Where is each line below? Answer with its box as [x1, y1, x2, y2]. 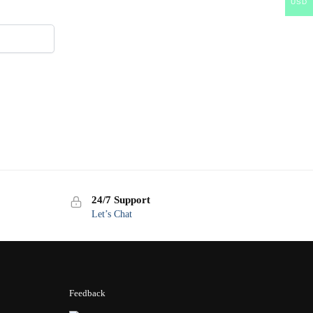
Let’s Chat [91, 208, 132, 219]
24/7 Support [91, 194, 150, 205]
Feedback [68, 287, 105, 298]
